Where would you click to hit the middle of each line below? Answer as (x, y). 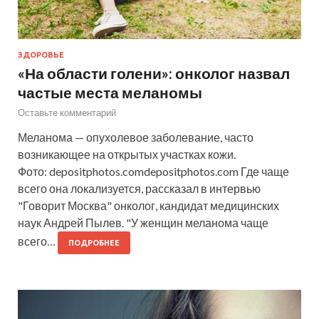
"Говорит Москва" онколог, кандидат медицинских (148, 206)
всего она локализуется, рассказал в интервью (139, 189)
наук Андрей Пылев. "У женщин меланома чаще (143, 223)
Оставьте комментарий (67, 113)
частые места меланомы (110, 93)
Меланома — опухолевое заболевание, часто (136, 137)
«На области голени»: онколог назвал (154, 73)
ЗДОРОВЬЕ (41, 55)
